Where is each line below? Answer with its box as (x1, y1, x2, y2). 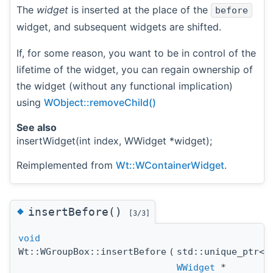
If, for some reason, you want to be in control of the (16, 46, 256, 59)
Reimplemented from (16, 158, 116, 171)
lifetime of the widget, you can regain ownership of (16, 63, 253, 76)
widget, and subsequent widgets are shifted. (16, 20, 221, 33)
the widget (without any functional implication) (16, 79, 233, 92)
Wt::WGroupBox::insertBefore (18, 246, 166, 257)
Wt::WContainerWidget (116, 158, 224, 171)
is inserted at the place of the (68, 3, 211, 16)
